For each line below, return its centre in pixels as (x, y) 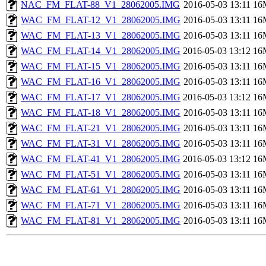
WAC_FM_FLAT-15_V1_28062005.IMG (101, 66)
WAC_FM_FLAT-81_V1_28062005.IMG (101, 221)
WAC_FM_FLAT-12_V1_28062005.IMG (101, 20)
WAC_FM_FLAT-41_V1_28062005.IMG (101, 159)
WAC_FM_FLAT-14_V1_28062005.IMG (101, 51)
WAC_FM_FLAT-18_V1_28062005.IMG (101, 113)
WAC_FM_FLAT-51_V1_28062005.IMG (101, 175)
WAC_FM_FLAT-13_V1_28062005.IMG (101, 36)
